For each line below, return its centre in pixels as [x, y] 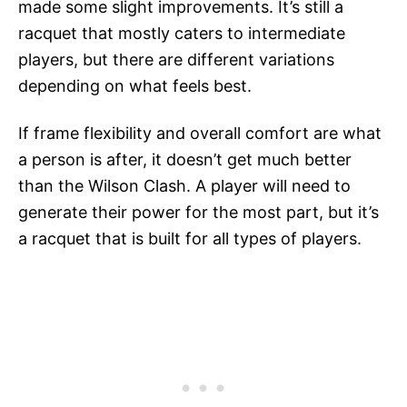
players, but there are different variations [176, 60]
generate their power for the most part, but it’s [199, 213]
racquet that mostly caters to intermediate [182, 34]
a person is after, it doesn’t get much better [185, 160]
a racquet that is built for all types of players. [190, 239]
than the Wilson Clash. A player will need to [184, 186]
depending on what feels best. [135, 86]
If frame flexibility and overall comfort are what [200, 134]
